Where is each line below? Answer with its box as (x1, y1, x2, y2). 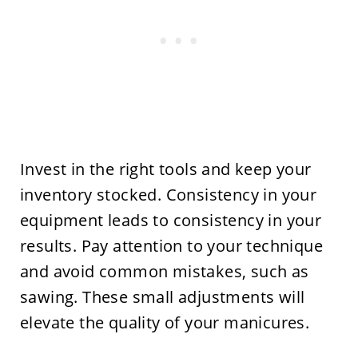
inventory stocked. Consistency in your (19, 184, 317, 206)
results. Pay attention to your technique (19, 235, 323, 257)
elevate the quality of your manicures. (19, 312, 310, 334)
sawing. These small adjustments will (19, 286, 305, 308)
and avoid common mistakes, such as (19, 261, 309, 283)
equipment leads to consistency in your (19, 209, 322, 232)
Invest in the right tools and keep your (19, 158, 312, 181)
